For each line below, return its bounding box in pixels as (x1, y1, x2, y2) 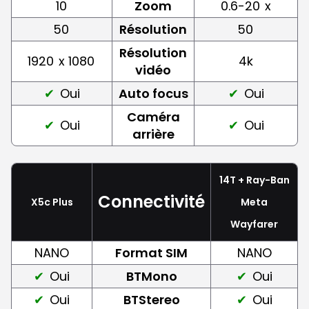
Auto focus (118, 84, 188, 102)
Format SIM (115, 243, 188, 261)
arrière (132, 125, 175, 143)
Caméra (126, 108, 180, 126)
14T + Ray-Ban (219, 172, 290, 187)
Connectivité (98, 190, 205, 213)
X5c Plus (30, 195, 73, 209)
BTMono (126, 267, 177, 285)
